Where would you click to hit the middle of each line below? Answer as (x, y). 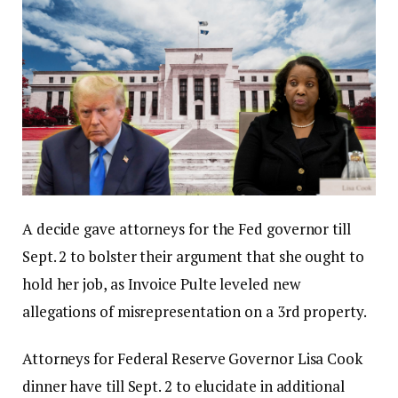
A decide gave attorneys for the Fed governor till (187, 229)
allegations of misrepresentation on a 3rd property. (195, 312)
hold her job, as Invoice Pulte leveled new (161, 284)
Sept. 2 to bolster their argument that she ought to (193, 257)
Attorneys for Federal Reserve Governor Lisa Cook (192, 359)
